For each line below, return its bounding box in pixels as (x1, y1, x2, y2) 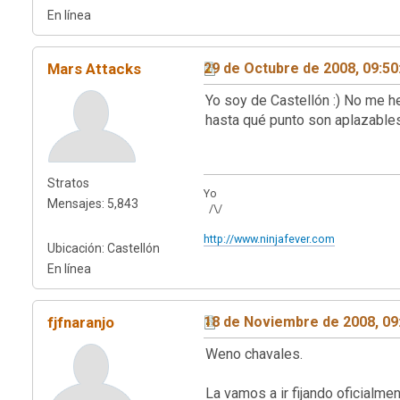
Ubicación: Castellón (47, 240, 160, 255)
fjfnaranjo (47, 312, 114, 331)
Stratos (47, 175, 89, 190)
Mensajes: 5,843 (47, 196, 138, 211)
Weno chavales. (205, 345, 303, 362)
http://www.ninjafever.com (204, 231, 335, 246)
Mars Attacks (47, 59, 141, 78)
